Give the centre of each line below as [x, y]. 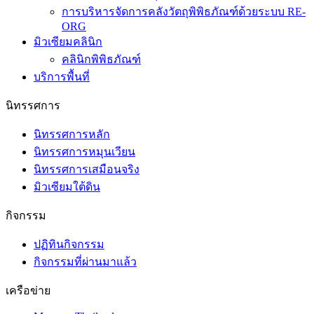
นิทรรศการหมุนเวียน [84, 151]
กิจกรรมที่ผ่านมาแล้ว [85, 261]
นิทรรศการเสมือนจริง [87, 169]
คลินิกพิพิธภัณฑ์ [101, 59]
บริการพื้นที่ [62, 76]
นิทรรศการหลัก [72, 134]
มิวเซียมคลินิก [68, 41]
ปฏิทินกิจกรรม [69, 244]
